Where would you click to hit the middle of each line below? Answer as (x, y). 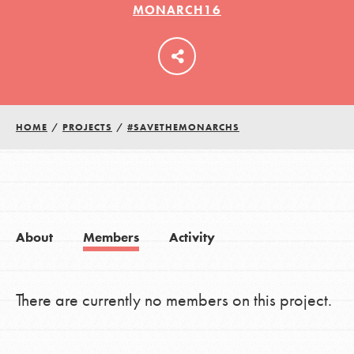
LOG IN (177, 56)
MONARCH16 (177, 10)
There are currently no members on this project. (173, 300)
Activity (192, 238)
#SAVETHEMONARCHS (183, 128)
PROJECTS (87, 128)
